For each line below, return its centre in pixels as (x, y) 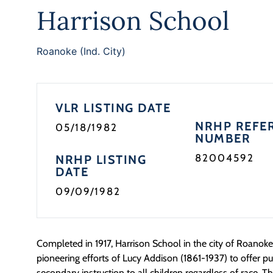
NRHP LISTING (101, 160)
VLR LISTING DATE (113, 108)
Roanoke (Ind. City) (81, 51)
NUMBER (223, 138)
